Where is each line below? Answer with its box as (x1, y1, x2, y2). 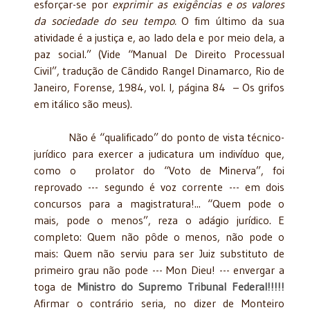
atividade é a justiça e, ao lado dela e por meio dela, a (34, 30, 284, 44)
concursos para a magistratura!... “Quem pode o (34, 196, 284, 210)
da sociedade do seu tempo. (34, 13, 182, 28)
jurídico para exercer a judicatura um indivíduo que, (34, 146, 284, 161)
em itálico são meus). (34, 96, 132, 111)
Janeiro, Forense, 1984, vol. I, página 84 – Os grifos (34, 80, 284, 94)
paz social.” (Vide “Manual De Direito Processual (34, 46, 284, 61)
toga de (34, 279, 77, 293)
